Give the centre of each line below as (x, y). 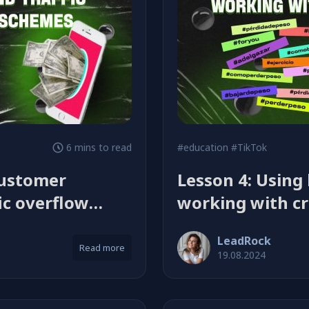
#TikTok (249, 147)
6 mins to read (99, 147)
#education (203, 147)
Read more (102, 248)
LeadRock (244, 241)
